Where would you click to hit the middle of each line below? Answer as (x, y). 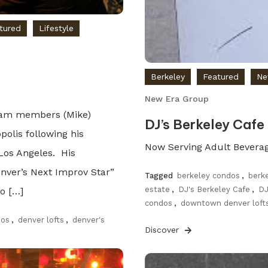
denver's (89, 220)
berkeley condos (209, 176)
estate (158, 190)
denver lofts (41, 220)
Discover (164, 230)
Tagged (160, 176)
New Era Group (177, 99)
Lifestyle (57, 28)
